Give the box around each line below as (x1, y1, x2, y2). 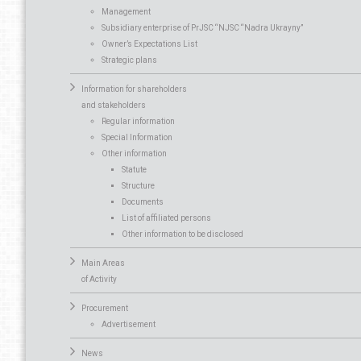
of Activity (81, 274, 117, 284)
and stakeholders (81, 100, 146, 110)
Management (102, 6, 151, 16)
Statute (122, 164, 147, 174)
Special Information (102, 132, 172, 142)
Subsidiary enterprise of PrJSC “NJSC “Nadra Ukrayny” (102, 23, 303, 32)
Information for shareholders (81, 84, 187, 93)
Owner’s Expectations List (102, 39, 197, 48)
